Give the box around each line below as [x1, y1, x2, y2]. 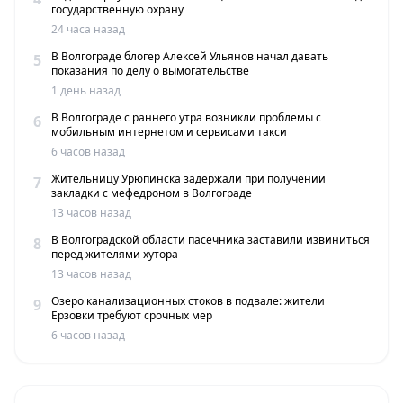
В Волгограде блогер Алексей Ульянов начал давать [51, 49, 328, 65]
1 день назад [51, 83, 121, 99]
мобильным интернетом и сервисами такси [51, 124, 287, 140]
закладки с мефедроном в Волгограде [51, 185, 252, 201]
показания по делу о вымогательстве [51, 63, 249, 79]
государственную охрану [51, 2, 184, 18]
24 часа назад [51, 22, 125, 38]
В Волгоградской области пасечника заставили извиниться [51, 232, 370, 248]
